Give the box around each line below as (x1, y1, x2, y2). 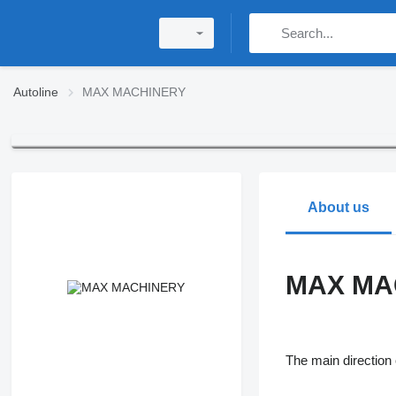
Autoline (13, 85, 58, 99)
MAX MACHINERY (82, 85, 186, 99)
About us (307, 200, 369, 216)
